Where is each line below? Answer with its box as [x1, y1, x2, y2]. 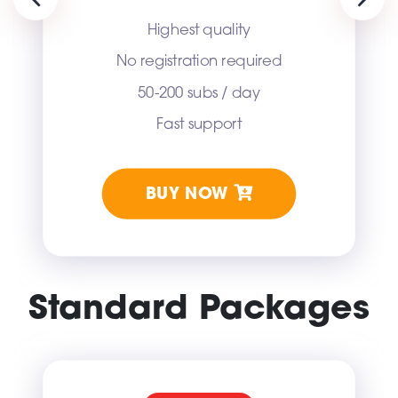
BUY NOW [145, 186, 235, 203]
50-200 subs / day [137, 85, 261, 101]
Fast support [156, 117, 242, 132]
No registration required [115, 54, 283, 70]
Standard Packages [28, 292, 370, 328]
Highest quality [147, 23, 251, 38]
